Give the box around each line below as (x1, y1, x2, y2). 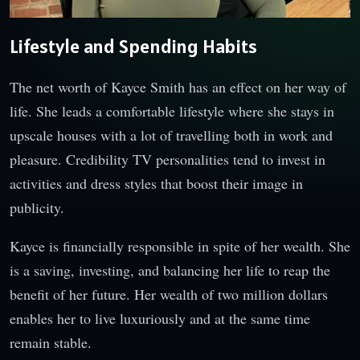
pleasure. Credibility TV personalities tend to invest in (10, 149, 325, 169)
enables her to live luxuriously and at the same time (10, 308, 310, 328)
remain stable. (10, 332, 92, 352)
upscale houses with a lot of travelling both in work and (10, 125, 333, 145)
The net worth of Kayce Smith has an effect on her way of (10, 76, 346, 96)
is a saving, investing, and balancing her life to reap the (10, 260, 330, 280)
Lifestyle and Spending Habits (10, 33, 257, 59)
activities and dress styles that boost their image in (10, 173, 303, 193)
